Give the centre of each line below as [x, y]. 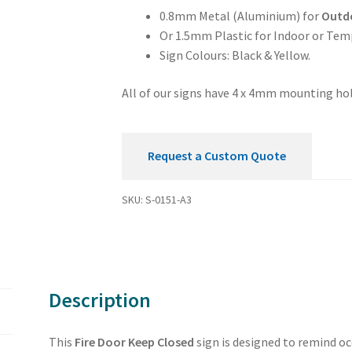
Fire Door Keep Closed [135, 342]
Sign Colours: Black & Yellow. [235, 55]
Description [100, 300]
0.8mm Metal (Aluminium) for [240, 16]
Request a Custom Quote [216, 156]
